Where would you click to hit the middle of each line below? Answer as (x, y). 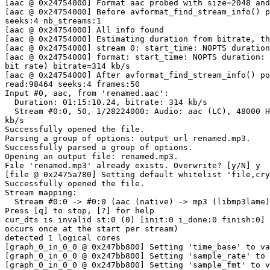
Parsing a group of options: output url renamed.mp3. (128, 139)
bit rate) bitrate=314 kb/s (67, 66)
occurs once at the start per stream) (92, 229)
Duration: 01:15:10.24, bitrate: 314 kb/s (10, 102)
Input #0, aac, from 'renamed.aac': (87, 93)
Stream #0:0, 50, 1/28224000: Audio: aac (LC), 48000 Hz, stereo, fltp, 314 (10, 111)
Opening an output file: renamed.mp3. (92, 157)
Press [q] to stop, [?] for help (80, 211)
